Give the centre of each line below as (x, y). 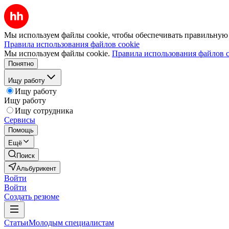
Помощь (21, 130)
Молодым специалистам (71, 223)
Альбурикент (36, 168)
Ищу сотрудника (44, 111)
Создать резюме (32, 197)
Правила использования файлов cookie (72, 44)
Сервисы (20, 120)
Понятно (21, 64)
